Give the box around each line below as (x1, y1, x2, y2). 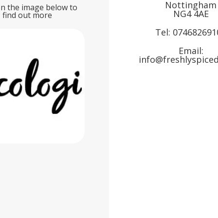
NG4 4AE (173, 8, 209, 20)
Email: (178, 45, 203, 57)
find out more (2, 10, 52, 21)
